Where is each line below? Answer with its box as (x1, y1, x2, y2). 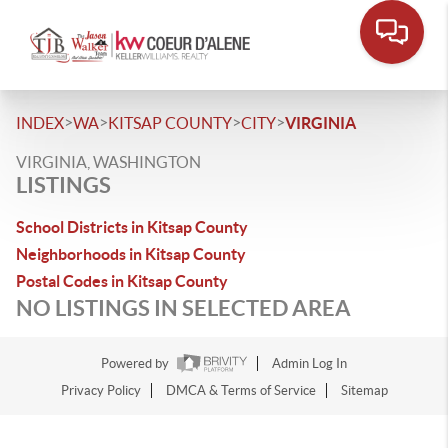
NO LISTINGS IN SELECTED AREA (16, 295, 351, 320)
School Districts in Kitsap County (16, 218, 248, 236)
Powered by (101, 356, 172, 372)
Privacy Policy (60, 383, 141, 399)
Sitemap (340, 383, 388, 399)
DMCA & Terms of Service (165, 383, 316, 399)
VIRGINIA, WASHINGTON (16, 153, 201, 171)
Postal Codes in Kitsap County (16, 272, 228, 290)
